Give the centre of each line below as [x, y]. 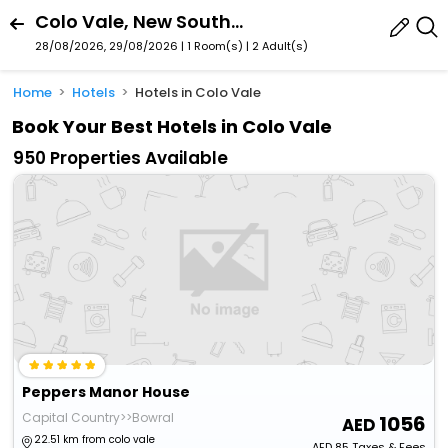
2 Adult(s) [280, 46]
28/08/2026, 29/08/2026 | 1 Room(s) [139, 46]
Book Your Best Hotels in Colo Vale [172, 127]
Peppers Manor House [106, 392]
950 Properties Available [121, 158]
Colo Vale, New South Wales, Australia [237, 21]
